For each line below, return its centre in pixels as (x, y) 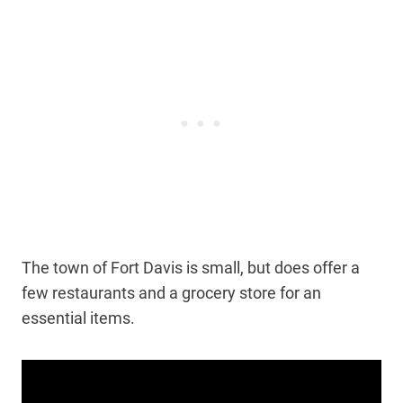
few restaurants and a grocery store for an (171, 293)
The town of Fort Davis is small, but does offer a (191, 268)
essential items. (80, 318)
